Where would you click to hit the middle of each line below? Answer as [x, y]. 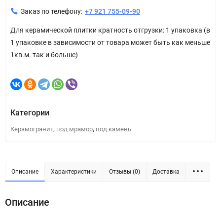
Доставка [166, 171]
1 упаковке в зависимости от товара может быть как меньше [110, 42]
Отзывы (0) [125, 171]
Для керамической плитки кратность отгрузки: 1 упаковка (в [110, 30]
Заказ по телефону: [52, 11]
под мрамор [74, 129]
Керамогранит [32, 129]
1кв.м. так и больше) [44, 55]
